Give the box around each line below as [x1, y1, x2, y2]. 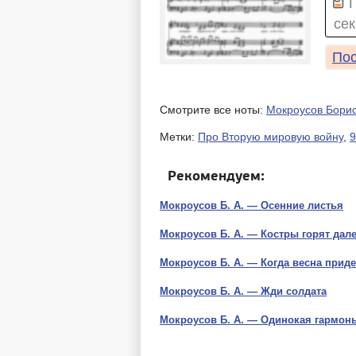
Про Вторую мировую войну [198, 130, 343, 143]
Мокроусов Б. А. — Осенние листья [160, 199, 343, 212]
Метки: [160, 130, 198, 143]
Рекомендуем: [168, 168, 265, 184]
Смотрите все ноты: [160, 103, 266, 116]
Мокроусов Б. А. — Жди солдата [160, 285, 327, 298]
